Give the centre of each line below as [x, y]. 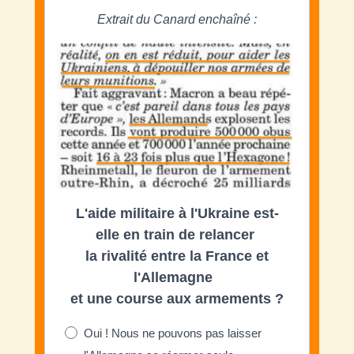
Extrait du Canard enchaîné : [177, 19]
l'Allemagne [177, 277]
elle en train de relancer [177, 234]
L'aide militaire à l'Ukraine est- [177, 213]
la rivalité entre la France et [177, 256]
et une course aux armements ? [177, 298]
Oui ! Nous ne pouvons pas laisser [173, 333]
